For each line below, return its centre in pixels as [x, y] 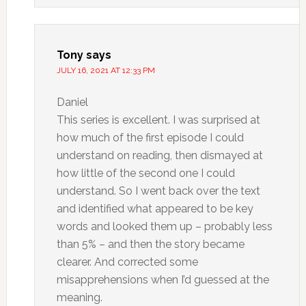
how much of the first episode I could [150, 138]
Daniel [72, 102]
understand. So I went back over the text [158, 191]
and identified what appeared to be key [155, 209]
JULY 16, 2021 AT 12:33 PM [106, 70]
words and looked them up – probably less [164, 226]
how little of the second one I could [145, 173]
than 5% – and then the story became [150, 244]
